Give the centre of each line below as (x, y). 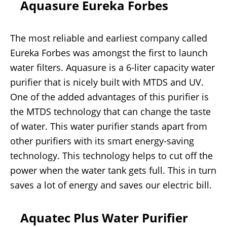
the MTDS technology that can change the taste (110, 112)
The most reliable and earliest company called (109, 38)
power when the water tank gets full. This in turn (113, 171)
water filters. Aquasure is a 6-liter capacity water (112, 68)
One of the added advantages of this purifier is (109, 97)
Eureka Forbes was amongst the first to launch (109, 53)
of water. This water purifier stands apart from (109, 126)
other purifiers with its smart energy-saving (102, 141)
